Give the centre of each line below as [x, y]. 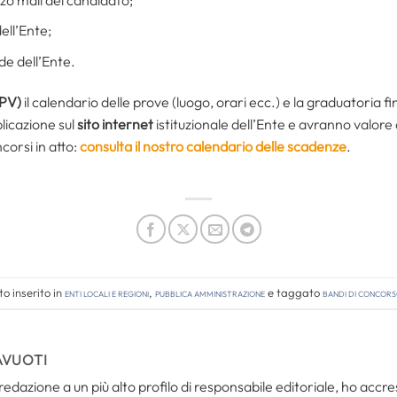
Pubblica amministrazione [210, 292]
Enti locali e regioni [106, 292]
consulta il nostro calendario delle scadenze [213, 146]
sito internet [114, 124]
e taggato [293, 292]
